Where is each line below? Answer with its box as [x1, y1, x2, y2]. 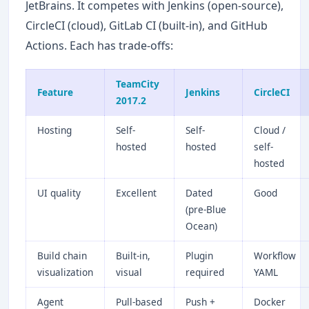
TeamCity [116, 77, 159, 90]
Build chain [37, 248, 87, 262]
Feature [37, 85, 73, 99]
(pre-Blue [186, 202, 226, 216]
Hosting [37, 123, 72, 137]
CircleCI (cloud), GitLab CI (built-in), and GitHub [26, 17, 268, 33]
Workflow [254, 248, 296, 262]
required [186, 265, 224, 279]
